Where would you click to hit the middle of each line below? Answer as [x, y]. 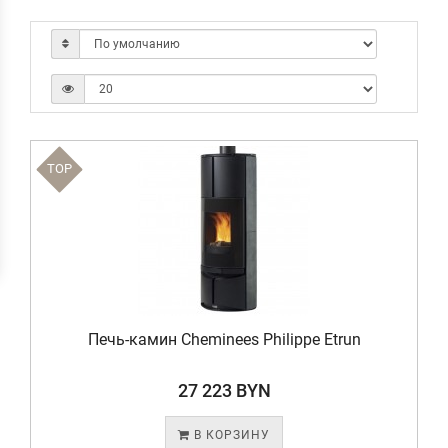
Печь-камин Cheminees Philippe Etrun [224, 339]
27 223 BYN [224, 390]
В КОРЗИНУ [230, 435]
